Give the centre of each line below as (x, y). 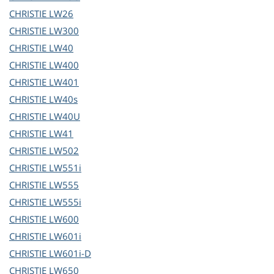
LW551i (65, 168)
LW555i (65, 202)
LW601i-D (70, 254)
